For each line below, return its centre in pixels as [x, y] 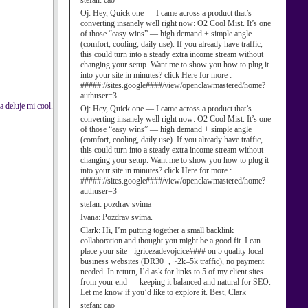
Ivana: [91, 217]
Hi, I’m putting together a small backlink [168, 230]
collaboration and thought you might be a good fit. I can [170, 241]
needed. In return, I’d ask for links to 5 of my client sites [172, 272]
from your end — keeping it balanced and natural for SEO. [176, 282]
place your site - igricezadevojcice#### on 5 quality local [172, 251]
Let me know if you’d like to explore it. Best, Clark [163, 292]
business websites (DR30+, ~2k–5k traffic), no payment [172, 261]
